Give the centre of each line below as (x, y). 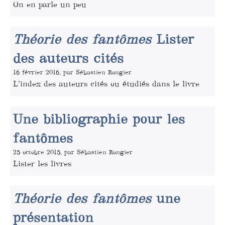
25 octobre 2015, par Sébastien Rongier (73, 152)
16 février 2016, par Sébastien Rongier (72, 72)
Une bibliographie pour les (99, 119)
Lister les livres (42, 163)
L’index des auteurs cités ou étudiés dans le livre (106, 84)
